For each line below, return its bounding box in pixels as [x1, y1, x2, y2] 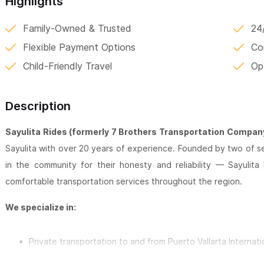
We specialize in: [5, 202, 76, 213]
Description [5, 99, 71, 114]
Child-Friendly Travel [23, 60, 112, 72]
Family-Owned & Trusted [23, 22, 131, 35]
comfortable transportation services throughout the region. [5, 176, 242, 187]
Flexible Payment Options [23, 41, 136, 54]
